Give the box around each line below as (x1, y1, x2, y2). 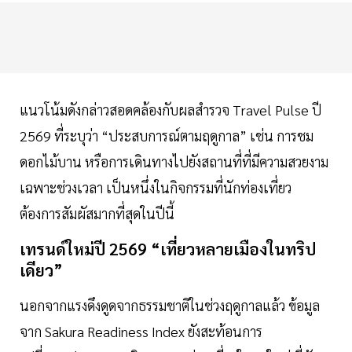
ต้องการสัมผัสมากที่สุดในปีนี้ (20, 204, 174, 223)
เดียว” (20, 259, 63, 281)
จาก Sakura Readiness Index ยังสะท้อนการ (20, 322, 262, 341)
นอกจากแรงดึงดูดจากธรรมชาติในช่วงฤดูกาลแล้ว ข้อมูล (20, 296, 320, 315)
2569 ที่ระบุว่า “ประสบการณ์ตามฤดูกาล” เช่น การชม (20, 126, 313, 145)
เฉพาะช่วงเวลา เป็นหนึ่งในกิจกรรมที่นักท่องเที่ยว (20, 178, 291, 197)
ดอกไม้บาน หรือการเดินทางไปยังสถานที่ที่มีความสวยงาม (20, 152, 328, 171)
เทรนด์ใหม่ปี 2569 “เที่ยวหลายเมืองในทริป (20, 238, 316, 260)
